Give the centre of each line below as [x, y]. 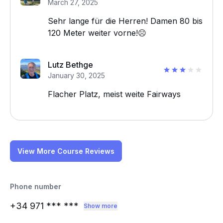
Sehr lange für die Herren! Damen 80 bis [125, 21]
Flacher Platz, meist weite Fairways [114, 94]
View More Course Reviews [66, 151]
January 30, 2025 [76, 75]
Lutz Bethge [70, 65]
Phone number [36, 186]
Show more [101, 206]
